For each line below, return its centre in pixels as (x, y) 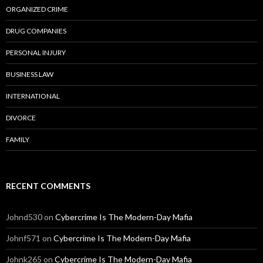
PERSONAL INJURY (36, 53)
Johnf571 (23, 238)
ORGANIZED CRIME (37, 9)
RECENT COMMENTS (48, 186)
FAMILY (18, 140)
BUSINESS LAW (30, 75)
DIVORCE (21, 118)
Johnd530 (24, 217)
